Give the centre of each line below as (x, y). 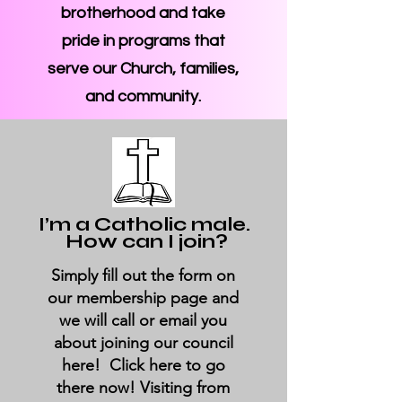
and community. (143, 96)
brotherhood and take (143, 13)
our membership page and (143, 298)
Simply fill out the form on (143, 275)
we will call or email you (143, 320)
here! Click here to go (143, 365)
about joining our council (143, 343)
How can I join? (144, 241)
